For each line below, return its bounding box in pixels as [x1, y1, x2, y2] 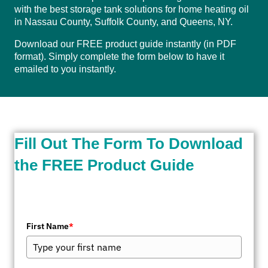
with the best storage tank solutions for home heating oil [14, 4, 249, 15]
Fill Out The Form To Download [14, 135, 243, 153]
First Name [26, 221, 69, 232]
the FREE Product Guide [14, 156, 194, 175]
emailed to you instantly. [14, 64, 116, 75]
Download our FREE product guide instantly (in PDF [14, 39, 236, 50]
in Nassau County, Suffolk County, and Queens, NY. [14, 17, 233, 28]
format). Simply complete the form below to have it [14, 51, 224, 62]
